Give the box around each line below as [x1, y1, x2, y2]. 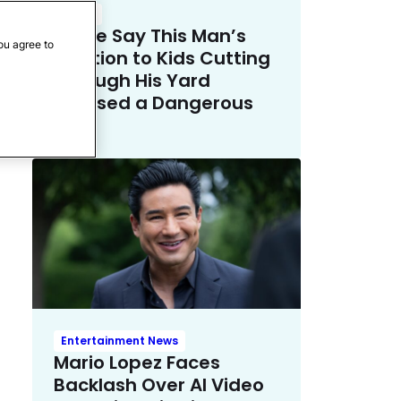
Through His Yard [54, 67, 210, 93]
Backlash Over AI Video [54, 372, 264, 398]
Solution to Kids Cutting [54, 45, 270, 71]
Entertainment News [61, 333, 178, 349]
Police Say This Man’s [54, 22, 246, 48]
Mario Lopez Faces [54, 350, 220, 376]
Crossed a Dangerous [54, 90, 253, 115]
